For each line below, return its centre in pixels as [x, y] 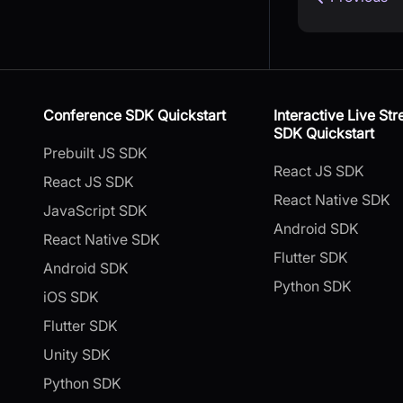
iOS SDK [71, 296]
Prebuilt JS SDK [95, 152]
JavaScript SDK [95, 210]
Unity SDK [77, 354]
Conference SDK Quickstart [134, 115]
